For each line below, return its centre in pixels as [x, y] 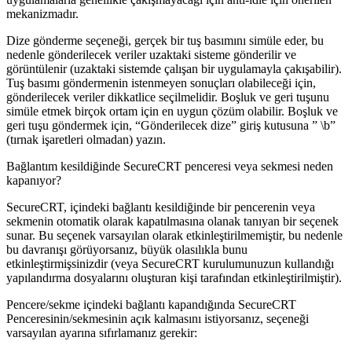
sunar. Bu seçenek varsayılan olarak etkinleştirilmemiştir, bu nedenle [174, 235]
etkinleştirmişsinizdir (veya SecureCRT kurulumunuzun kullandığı [170, 263]
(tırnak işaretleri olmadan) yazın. [86, 139]
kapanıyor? [34, 180]
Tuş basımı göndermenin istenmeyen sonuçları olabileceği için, [161, 82]
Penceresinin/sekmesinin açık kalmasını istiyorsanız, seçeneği [158, 318]
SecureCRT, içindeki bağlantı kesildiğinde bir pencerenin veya [161, 207]
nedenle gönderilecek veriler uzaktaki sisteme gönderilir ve [151, 54]
